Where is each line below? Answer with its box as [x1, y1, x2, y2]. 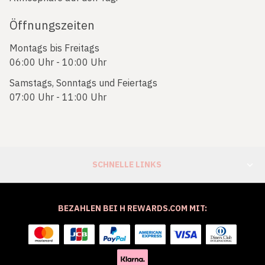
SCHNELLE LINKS [92, 159, 161, 170]
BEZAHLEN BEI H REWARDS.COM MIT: [58, 203, 207, 214]
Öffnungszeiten [9, 17, 95, 33]
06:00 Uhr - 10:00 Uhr [9, 56, 106, 69]
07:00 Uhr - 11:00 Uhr [9, 91, 106, 104]
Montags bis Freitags [9, 42, 99, 54]
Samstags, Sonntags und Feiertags [9, 77, 157, 89]
